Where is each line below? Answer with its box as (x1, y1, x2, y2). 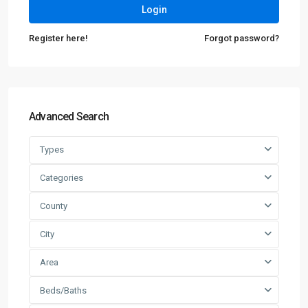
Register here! (29, 33, 88, 44)
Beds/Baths (40, 285, 87, 296)
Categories (40, 173, 83, 184)
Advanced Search (29, 110, 109, 124)
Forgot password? (204, 33, 279, 44)
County (40, 201, 67, 212)
